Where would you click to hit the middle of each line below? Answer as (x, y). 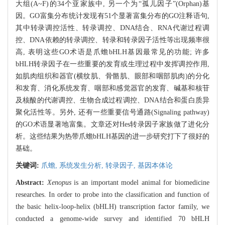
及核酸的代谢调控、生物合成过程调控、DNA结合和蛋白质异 (113, 100)
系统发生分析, (82, 166)
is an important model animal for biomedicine (140, 183)
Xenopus (59, 183)
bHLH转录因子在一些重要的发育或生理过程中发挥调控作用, (113, 64)
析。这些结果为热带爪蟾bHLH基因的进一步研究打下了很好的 (113, 137)
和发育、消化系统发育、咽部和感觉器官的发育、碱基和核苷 (113, 88)
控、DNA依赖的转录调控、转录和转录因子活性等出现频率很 (113, 40)
